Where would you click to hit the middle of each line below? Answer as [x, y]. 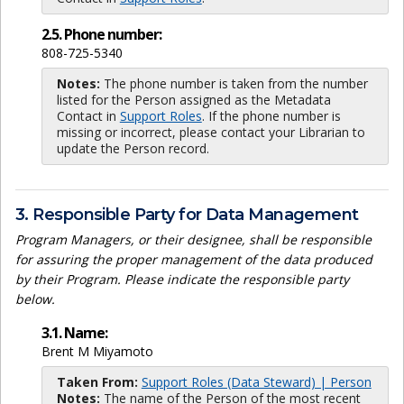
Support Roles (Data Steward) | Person [256, 382]
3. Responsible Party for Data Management [187, 214]
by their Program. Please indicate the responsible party [182, 280]
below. [35, 299]
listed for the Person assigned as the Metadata [193, 99]
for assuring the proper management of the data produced [194, 260]
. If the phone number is [271, 115]
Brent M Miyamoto [97, 352]
